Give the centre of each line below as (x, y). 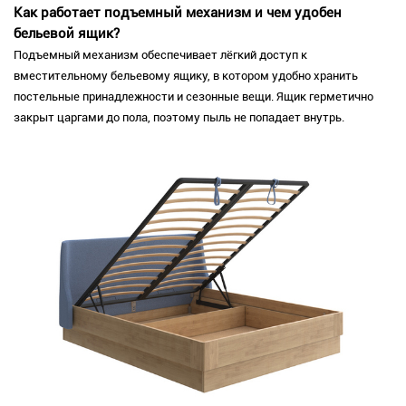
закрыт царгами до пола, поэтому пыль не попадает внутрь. (179, 118)
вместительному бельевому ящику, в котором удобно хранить (186, 76)
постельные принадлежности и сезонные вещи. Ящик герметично (193, 97)
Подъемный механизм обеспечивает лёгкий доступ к (160, 55)
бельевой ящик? (67, 34)
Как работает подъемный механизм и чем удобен (178, 13)
